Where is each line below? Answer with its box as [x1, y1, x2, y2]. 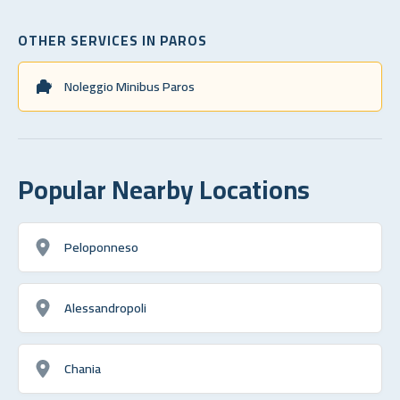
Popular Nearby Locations [18, 164, 310, 213]
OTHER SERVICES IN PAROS [18, 27, 207, 54]
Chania [64, 355, 101, 380]
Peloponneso [64, 234, 138, 259]
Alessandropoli [64, 295, 146, 320]
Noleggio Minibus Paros [64, 73, 195, 98]
